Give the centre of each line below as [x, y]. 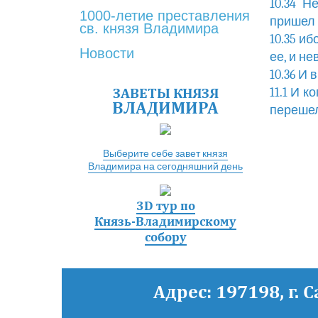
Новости [107, 53]
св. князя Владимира [149, 28]
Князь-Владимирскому [166, 221]
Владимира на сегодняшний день [166, 166]
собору [165, 237]
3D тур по [165, 205]
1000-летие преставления [165, 16]
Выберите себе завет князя [166, 154]
